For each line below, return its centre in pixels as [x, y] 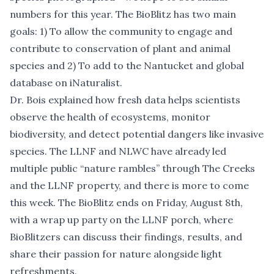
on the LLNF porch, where [170, 219]
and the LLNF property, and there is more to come [129, 185]
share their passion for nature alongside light [116, 254]
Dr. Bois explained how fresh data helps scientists [125, 99]
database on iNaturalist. [66, 82]
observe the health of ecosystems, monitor [110, 117]
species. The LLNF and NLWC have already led [118, 151]
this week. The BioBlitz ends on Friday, [100, 202]
